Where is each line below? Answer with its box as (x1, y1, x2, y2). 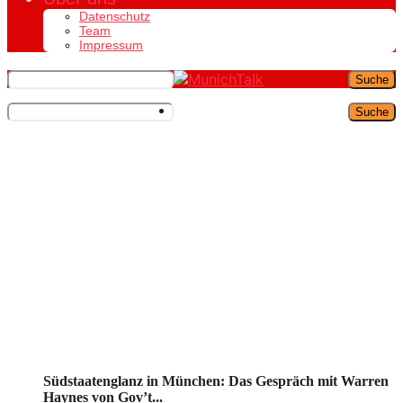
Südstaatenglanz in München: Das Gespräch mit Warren (43, 372, 389, 389)
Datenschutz (79, 9, 150, 23)
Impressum (79, 38, 143, 52)
